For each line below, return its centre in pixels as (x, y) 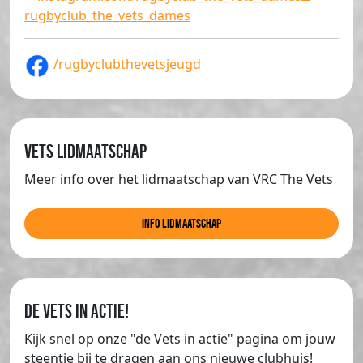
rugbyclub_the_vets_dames (107, 16)
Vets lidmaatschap (85, 151)
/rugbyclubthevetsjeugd (126, 64)
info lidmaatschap (181, 223)
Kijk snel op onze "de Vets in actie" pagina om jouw (180, 338)
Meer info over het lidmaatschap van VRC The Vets (179, 179)
